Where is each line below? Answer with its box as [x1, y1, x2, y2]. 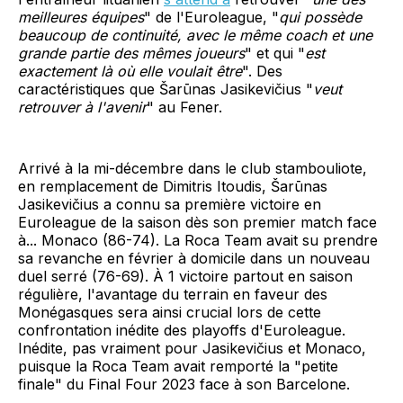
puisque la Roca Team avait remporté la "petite [18, 356, 338, 375]
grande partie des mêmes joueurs [18, 43, 245, 62]
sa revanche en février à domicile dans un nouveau [18, 248, 370, 267]
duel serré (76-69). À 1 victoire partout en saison [18, 266, 353, 285]
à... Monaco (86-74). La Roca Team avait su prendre [18, 230, 378, 249]
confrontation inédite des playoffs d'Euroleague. [18, 320, 345, 339]
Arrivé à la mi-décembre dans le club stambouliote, [18, 158, 367, 177]
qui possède [279, 7, 362, 26]
